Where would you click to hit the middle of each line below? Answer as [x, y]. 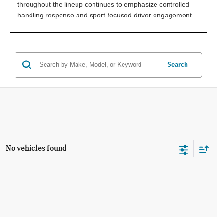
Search [178, 64]
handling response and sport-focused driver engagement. [106, 15]
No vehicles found [36, 148]
